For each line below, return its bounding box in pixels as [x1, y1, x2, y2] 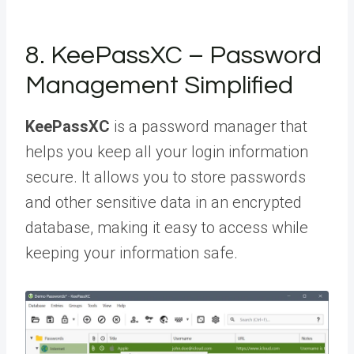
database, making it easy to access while [25, 218, 308, 238]
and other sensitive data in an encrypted [25, 193, 302, 213]
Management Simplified [25, 73, 293, 100]
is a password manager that [110, 117, 307, 137]
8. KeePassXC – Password [25, 43, 322, 70]
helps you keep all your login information [25, 142, 308, 162]
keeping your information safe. [25, 243, 238, 263]
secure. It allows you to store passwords [25, 168, 306, 187]
